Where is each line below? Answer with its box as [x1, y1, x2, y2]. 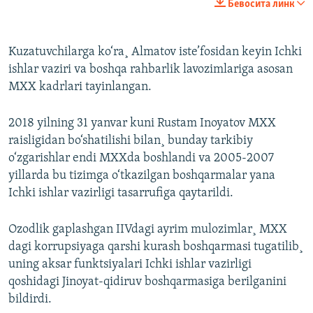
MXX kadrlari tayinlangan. [8, 80, 152, 94]
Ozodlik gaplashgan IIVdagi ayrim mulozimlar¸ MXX [8, 222, 287, 236]
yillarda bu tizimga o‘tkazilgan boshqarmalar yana [8, 168, 275, 182]
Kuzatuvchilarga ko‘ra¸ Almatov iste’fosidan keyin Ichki [8, 45, 302, 59]
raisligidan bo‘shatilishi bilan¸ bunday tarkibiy [8, 133, 253, 147]
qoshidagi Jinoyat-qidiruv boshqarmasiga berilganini [8, 275, 286, 289]
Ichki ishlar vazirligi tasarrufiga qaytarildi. [8, 186, 233, 200]
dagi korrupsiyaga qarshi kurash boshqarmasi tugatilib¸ [8, 240, 303, 254]
